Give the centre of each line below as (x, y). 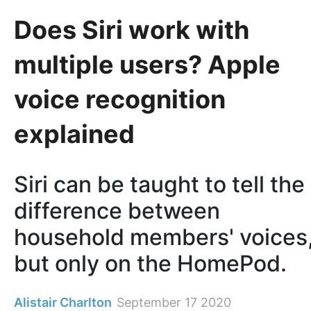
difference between (117, 211)
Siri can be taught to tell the (159, 185)
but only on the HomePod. (150, 264)
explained (74, 134)
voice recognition (120, 99)
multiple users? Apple (147, 64)
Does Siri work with (132, 30)
